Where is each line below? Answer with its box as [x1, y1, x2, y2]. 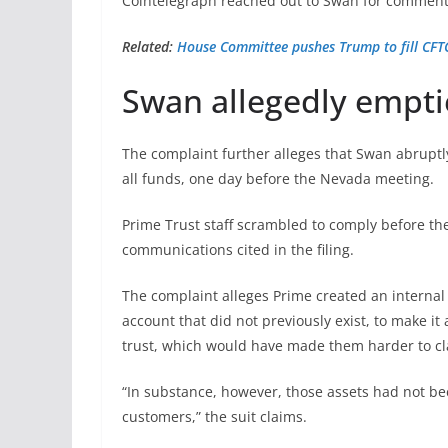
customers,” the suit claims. [122, 406, 307, 426]
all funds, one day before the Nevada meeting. [122, 168, 434, 188]
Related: [122, 36, 177, 56]
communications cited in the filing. [122, 239, 354, 259]
